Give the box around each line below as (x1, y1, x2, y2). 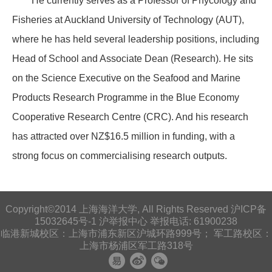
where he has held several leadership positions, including (12, 34, 259, 45)
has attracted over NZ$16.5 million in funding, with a (12, 131, 235, 142)
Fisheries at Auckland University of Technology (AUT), (12, 15, 244, 25)
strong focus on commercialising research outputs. (12, 151, 227, 161)
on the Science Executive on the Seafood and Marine (12, 73, 240, 84)
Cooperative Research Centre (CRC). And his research (12, 112, 248, 123)
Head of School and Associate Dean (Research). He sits (12, 53, 253, 64)
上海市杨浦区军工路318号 (79, 240, 193, 251)
